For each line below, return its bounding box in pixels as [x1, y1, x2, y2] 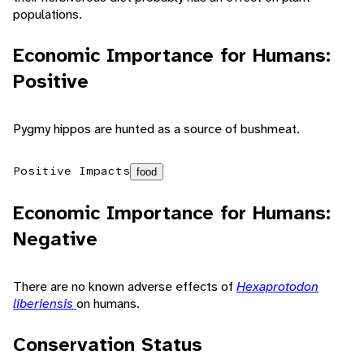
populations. [13, 6, 82, 24]
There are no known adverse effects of [13, 278, 236, 296]
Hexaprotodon [236, 278, 318, 296]
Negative [13, 226, 97, 253]
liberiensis [13, 295, 76, 313]
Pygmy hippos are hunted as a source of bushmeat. [13, 120, 300, 138]
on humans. [76, 295, 140, 313]
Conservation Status [13, 331, 202, 358]
